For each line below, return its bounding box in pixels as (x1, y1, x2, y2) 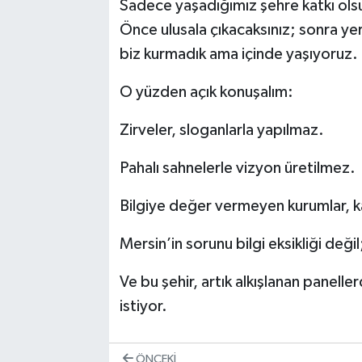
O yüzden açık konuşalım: (119, 84, 293, 101)
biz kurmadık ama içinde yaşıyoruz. (119, 46, 358, 63)
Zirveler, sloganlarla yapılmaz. (119, 122, 324, 139)
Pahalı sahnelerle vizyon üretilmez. (119, 160, 356, 177)
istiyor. (119, 298, 167, 315)
